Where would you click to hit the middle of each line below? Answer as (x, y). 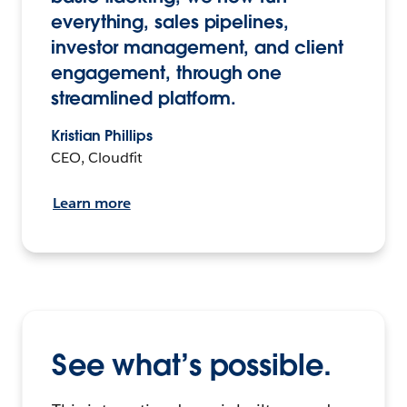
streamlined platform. (144, 99)
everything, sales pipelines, (170, 22)
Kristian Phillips (102, 136)
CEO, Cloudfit (97, 158)
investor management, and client (197, 48)
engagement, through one (167, 73)
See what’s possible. (192, 364)
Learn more (92, 203)
